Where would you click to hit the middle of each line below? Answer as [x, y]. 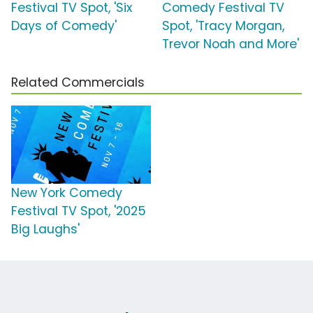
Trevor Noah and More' [231, 44]
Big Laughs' [45, 229]
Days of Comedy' [64, 26]
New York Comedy [67, 192]
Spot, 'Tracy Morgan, [223, 26]
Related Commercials [78, 82]
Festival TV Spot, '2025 [79, 211]
